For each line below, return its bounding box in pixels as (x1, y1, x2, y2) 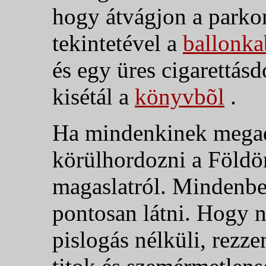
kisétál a (52, 83, 135, 109)
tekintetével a (52, 30, 183, 56)
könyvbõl (135, 83, 224, 109)
